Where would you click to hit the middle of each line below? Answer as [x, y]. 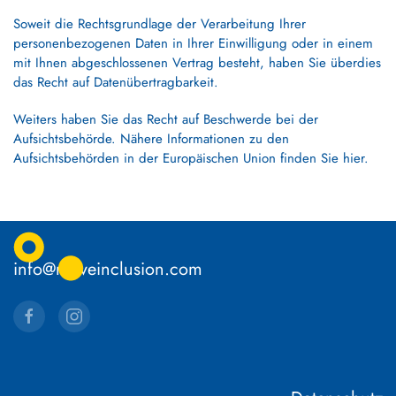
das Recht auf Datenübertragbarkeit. [116, 82]
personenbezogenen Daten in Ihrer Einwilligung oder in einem [193, 43]
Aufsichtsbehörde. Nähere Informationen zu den [151, 139]
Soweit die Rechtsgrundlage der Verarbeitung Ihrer [160, 24]
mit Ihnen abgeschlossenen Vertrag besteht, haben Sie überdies [197, 63]
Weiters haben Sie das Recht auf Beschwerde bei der [166, 119]
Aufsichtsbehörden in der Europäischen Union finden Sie [178, 158]
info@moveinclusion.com [108, 269]
